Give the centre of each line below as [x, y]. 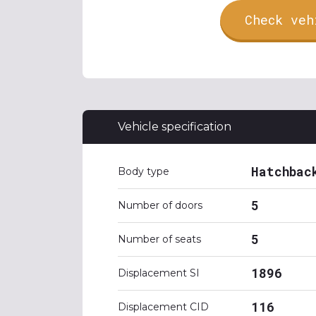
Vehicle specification [175, 127]
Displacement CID [163, 307]
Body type [144, 171]
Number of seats [159, 239]
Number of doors [160, 205]
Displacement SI [159, 273]
